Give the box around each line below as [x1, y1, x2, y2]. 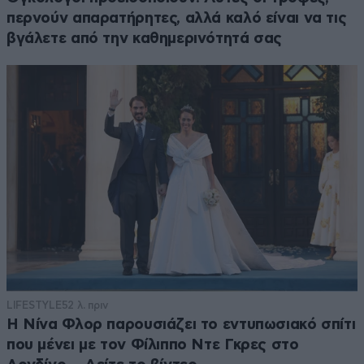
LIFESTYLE [6, 298, 62, 311]
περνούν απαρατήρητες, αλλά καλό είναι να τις [6, 11, 347, 27]
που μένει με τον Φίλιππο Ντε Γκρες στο [6, 336, 299, 353]
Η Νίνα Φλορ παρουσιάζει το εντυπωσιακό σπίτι [6, 316, 356, 332]
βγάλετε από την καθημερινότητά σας [6, 31, 283, 47]
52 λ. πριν [61, 298, 109, 311]
